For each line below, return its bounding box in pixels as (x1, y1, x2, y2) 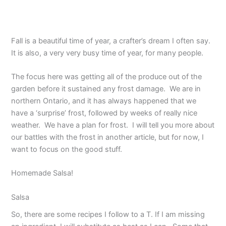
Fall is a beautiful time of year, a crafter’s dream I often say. (11, 36, 213, 45)
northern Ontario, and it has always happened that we (11, 96, 197, 105)
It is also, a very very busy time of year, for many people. (11, 48, 204, 58)
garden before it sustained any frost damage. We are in (11, 84, 201, 93)
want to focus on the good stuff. (11, 144, 123, 154)
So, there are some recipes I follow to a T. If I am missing (11, 209, 205, 219)
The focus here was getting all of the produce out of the (11, 72, 202, 81)
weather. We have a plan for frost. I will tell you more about (11, 120, 215, 130)
